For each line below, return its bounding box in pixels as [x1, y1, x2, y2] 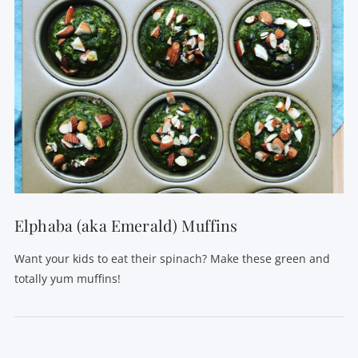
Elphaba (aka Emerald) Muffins [14, 215, 238, 237]
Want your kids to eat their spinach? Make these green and [14, 250, 330, 266]
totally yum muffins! [14, 270, 121, 286]
